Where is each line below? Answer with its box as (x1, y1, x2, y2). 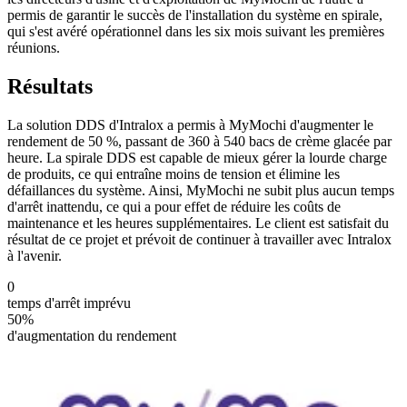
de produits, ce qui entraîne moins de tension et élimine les (7, 165, 340, 182)
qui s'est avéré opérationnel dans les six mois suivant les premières (7, 24, 384, 40)
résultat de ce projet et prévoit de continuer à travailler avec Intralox (7, 231, 392, 247)
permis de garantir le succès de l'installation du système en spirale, (7, 7, 382, 24)
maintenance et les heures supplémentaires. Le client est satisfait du (7, 214, 389, 231)
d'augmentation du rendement (7, 327, 176, 343)
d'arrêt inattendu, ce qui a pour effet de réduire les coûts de (7, 198, 341, 214)
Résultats (7, 74, 98, 98)
